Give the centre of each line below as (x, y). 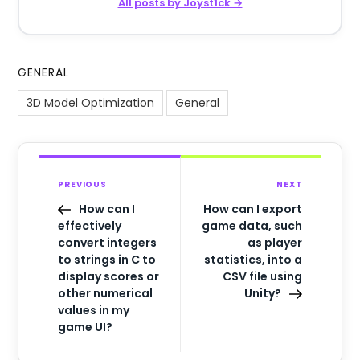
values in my (94, 311)
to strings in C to (107, 260)
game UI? (86, 327)
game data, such (252, 226)
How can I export (252, 209)
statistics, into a (253, 260)
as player (274, 243)
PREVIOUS (82, 185)
